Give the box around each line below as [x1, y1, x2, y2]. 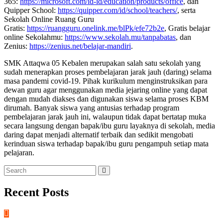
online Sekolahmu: [4, 33, 65, 42]
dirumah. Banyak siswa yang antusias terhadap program [4, 104, 179, 112]
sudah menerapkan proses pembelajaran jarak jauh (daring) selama [4, 68, 212, 77]
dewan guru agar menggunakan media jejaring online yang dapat [4, 86, 207, 95]
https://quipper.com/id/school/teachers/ [58, 6, 177, 15]
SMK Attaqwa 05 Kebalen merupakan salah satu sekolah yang [4, 59, 201, 68]
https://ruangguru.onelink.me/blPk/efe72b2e [27, 24, 164, 33]
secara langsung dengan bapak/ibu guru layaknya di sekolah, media [4, 121, 215, 130]
